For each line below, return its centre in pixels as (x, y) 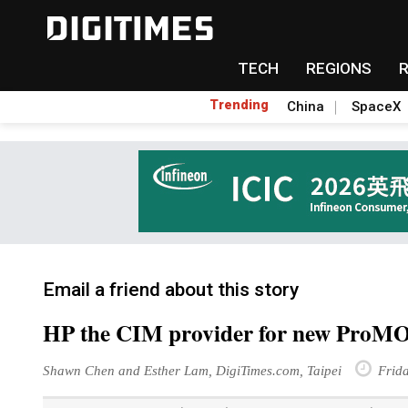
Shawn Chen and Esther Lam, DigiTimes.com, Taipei (192, 370)
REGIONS (338, 68)
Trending (239, 105)
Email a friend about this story (171, 290)
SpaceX (376, 107)
